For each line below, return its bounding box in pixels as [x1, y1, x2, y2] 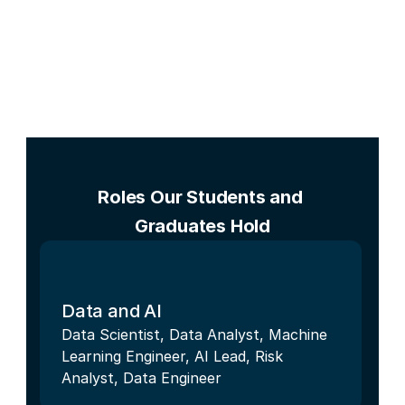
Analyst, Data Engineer [61, 368, 221, 387]
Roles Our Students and [98, 185, 303, 208]
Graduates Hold [134, 214, 271, 237]
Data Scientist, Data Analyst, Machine [61, 325, 327, 344]
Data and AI [61, 299, 162, 322]
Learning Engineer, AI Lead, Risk [61, 346, 283, 365]
